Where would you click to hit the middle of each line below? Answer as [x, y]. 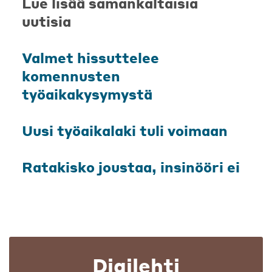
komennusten [71, 76]
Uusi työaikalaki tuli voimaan [125, 131]
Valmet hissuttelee [90, 58]
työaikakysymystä [87, 94]
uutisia [46, 21]
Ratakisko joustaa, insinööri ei [131, 167]
